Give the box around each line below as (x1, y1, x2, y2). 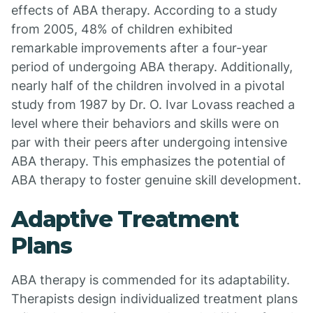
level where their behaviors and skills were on (11, 116, 279, 131)
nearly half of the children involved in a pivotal (11, 78, 284, 93)
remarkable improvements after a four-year (11, 41, 268, 55)
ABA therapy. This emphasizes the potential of (11, 154, 286, 168)
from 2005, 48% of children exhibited (11, 22, 233, 36)
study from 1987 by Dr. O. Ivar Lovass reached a (11, 97, 295, 112)
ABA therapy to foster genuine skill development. (11, 173, 301, 187)
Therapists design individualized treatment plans (11, 291, 298, 306)
